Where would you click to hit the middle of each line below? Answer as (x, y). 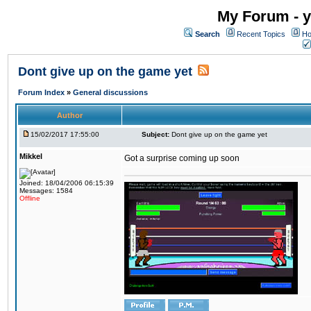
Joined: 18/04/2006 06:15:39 (67, 183)
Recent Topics (261, 34)
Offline (30, 198)
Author (70, 115)
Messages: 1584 (46, 191)
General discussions (110, 92)
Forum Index (42, 92)
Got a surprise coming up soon (182, 158)
